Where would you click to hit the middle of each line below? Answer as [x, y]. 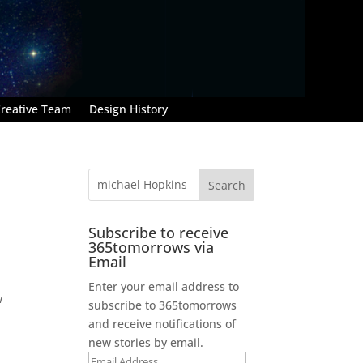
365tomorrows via [152, 247]
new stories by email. [146, 342]
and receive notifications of [162, 323]
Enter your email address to [164, 286]
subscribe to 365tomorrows [163, 305]
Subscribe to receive [159, 232]
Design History [128, 109]
